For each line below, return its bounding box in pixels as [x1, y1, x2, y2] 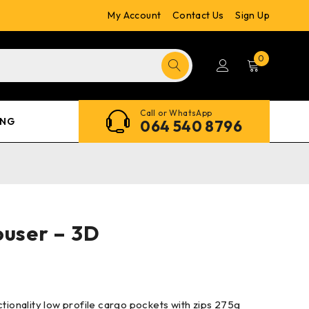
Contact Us [172, 9, 224, 21]
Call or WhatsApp [140, 108, 212, 118]
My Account [108, 9, 161, 21]
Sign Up [235, 9, 270, 21]
